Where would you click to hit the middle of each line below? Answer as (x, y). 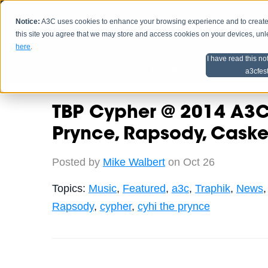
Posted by (77, 162)
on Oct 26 (190, 162)
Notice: (28, 22)
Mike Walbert (134, 162)
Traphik (212, 188)
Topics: (70, 188)
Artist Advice (233, 68)
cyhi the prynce (173, 206)
